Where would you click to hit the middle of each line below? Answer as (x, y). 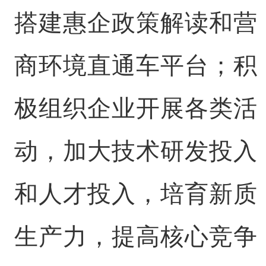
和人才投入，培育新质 (136, 194)
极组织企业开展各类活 (136, 108)
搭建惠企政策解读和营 (136, 23)
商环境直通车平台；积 (136, 65)
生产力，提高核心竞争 (136, 236)
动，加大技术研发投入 (136, 151)
